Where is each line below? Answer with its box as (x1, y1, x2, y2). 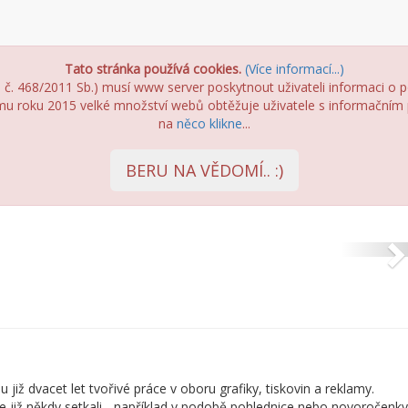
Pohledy (30, 175, 111, 205)
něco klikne (176, 115, 242, 132)
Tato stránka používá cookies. (64, 60, 241, 77)
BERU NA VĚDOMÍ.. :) (125, 159, 283, 181)
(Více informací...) (244, 60, 344, 77)
